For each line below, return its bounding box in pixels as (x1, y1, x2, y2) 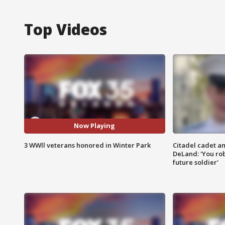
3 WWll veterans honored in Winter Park (24, 140, 151, 150)
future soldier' (172, 157, 218, 167)
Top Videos (24, 19, 107, 40)
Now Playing (74, 121, 116, 131)
